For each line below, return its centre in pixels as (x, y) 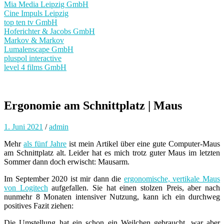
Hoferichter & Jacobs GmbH (49, 31)
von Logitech (26, 187)
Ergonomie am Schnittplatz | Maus (93, 105)
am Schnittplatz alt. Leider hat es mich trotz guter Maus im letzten (112, 152)
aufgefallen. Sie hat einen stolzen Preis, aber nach (134, 187)
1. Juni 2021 (23, 126)
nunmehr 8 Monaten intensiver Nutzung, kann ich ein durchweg (112, 196)
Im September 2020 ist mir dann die (64, 178)
